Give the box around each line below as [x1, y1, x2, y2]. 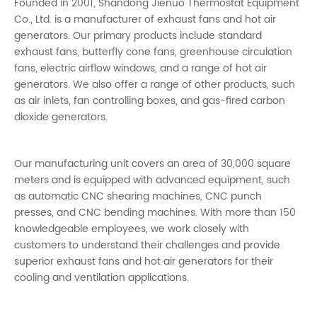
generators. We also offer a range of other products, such [14, 76, 295, 93]
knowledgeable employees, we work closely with [14, 220, 249, 237]
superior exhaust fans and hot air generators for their [14, 253, 273, 270]
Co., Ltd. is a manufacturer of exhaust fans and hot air [14, 11, 276, 28]
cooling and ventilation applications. [14, 269, 189, 286]
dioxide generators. [14, 108, 108, 125]
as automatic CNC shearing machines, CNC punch [14, 188, 262, 204]
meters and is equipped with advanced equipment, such [14, 171, 290, 188]
